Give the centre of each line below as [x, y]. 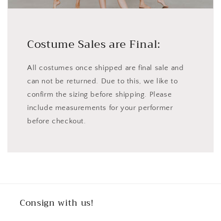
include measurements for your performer [100, 108]
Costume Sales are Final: [94, 45]
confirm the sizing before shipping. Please [100, 95]
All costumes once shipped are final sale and [106, 68]
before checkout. [57, 121]
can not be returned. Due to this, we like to [103, 81]
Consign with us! [57, 203]
